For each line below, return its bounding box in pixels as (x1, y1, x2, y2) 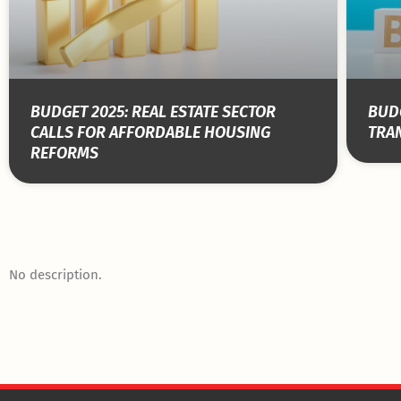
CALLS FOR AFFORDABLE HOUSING (30, 123, 270, 143)
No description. (9, 267, 102, 284)
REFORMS (30, 143, 98, 164)
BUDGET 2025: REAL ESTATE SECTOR (30, 102, 276, 123)
